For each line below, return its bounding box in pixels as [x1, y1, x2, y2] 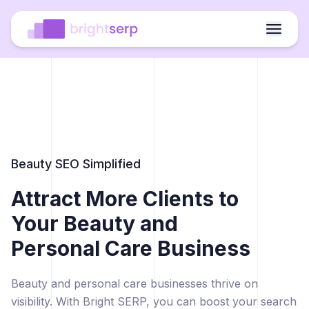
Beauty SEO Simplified [11, 157, 141, 172]
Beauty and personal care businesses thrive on [11, 277, 258, 291]
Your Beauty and [11, 211, 178, 237]
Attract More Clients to [11, 186, 239, 212]
